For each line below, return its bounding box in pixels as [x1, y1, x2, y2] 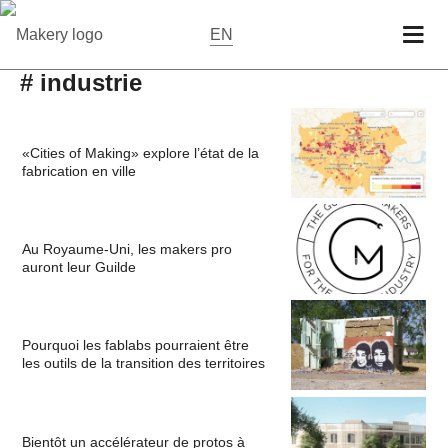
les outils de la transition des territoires [22, 355, 266, 372]
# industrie [20, 69, 142, 96]
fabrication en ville [22, 163, 137, 179]
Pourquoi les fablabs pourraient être [22, 337, 250, 354]
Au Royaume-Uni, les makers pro [22, 241, 233, 258]
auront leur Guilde [22, 259, 137, 276]
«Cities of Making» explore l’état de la [22, 145, 260, 161]
